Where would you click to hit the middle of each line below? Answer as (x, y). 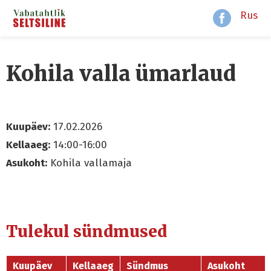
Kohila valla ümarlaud (121, 74)
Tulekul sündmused (87, 231)
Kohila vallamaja (90, 163)
